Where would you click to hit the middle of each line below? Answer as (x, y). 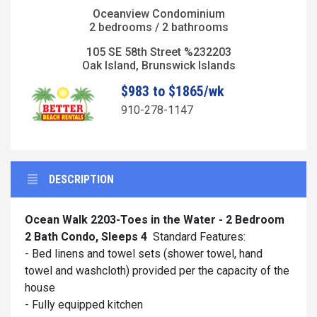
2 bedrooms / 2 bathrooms (158, 27)
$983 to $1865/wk (172, 91)
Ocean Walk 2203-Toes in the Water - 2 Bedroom (155, 220)
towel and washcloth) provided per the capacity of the (157, 271)
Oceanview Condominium (158, 13)
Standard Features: (199, 237)
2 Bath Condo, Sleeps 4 (86, 237)
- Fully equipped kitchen (84, 305)
